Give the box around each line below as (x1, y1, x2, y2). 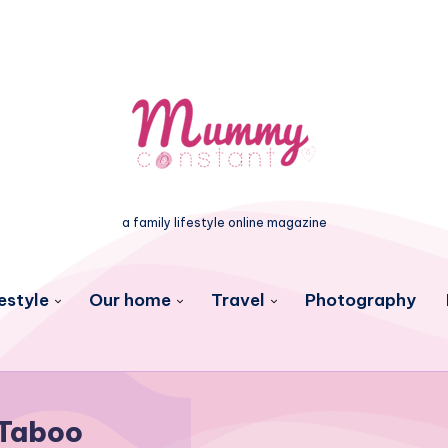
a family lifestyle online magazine (121, 215, 327, 230)
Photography (304, 289, 416, 311)
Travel (210, 289, 265, 311)
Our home (88, 289, 171, 311)
